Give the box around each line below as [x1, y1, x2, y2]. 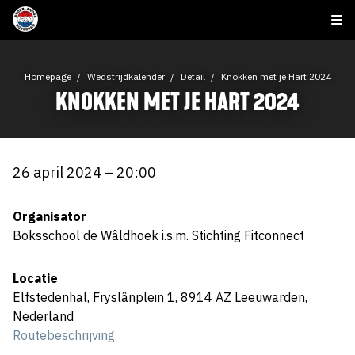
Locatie [13, 270, 58, 286]
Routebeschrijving [13, 327, 115, 343]
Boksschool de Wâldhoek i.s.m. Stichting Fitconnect [13, 227, 304, 243]
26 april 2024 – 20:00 [13, 163, 156, 181]
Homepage [24, 71, 71, 82]
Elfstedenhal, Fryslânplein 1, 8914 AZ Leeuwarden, [13, 289, 307, 305]
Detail [180, 71, 205, 82]
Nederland [13, 308, 74, 324]
